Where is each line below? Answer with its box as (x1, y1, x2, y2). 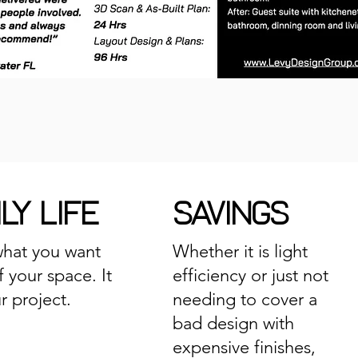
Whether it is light (172, 241, 308, 262)
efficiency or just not (172, 265, 328, 286)
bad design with (172, 312, 294, 334)
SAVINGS (172, 195, 288, 235)
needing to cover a (172, 288, 317, 310)
